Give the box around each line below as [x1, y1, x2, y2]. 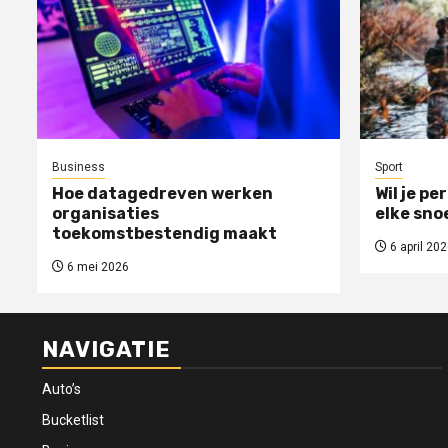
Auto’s [42, 381, 81, 398]
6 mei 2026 [64, 260, 129, 275]
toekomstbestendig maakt [52, 224, 277, 244]
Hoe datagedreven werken [52, 184, 273, 204]
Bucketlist [42, 412, 104, 429]
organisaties [52, 204, 159, 224]
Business [52, 160, 105, 175]
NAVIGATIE [42, 336, 171, 364]
